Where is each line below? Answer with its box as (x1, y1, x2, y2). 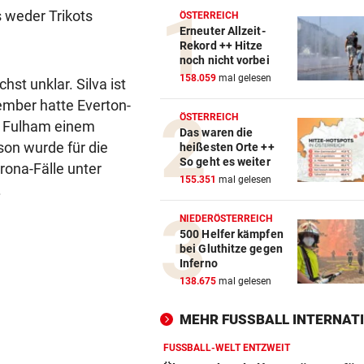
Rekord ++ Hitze (180, 39, 263, 53)
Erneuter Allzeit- (180, 24, 266, 38)
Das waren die (180, 126, 253, 140)
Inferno (180, 257, 218, 271)
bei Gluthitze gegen (180, 242, 283, 256)
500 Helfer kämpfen (180, 227, 284, 241)
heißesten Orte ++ (180, 141, 275, 154)
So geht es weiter (180, 155, 271, 169)
